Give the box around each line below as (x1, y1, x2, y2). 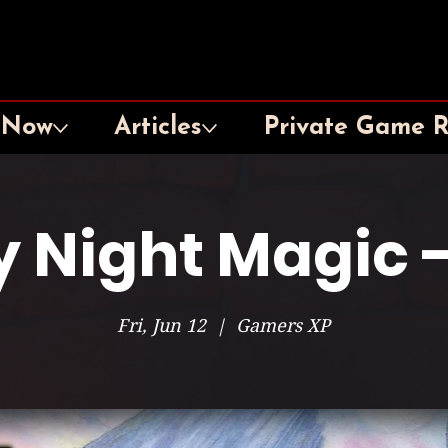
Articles (114, 115, 203, 140)
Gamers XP (236, 315, 331, 336)
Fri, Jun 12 (117, 315, 207, 336)
